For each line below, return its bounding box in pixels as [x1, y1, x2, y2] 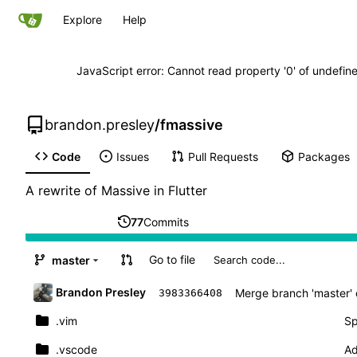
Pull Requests [187, 149, 258, 163]
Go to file [148, 253, 195, 267]
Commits [143, 214, 189, 229]
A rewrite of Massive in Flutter [25, 182, 207, 199]
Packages [297, 149, 350, 163]
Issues [116, 149, 149, 163]
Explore [63, 13, 102, 26]
